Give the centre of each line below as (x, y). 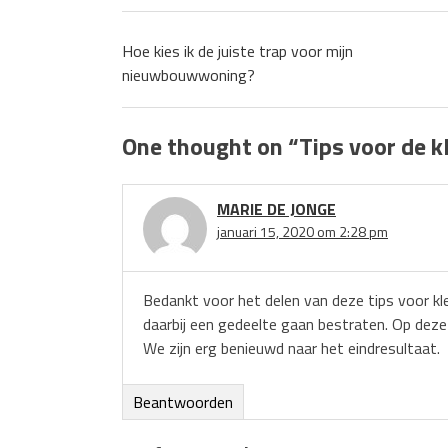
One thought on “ (210, 146)
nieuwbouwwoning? (188, 75)
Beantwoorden (183, 401)
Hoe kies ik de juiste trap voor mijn (237, 51)
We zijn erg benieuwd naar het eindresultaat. (291, 347)
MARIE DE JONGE (276, 208)
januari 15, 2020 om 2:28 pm (302, 231)
